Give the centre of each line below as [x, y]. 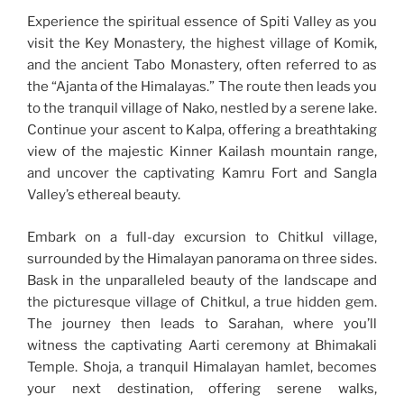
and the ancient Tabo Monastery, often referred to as [202, 65]
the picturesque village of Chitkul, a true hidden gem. [202, 302]
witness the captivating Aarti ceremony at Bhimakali [202, 345]
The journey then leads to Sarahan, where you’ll [202, 323]
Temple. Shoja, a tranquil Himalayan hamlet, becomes [202, 367]
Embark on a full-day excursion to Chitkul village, [202, 237]
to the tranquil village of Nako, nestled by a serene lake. [202, 109]
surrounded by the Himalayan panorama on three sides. [202, 258]
